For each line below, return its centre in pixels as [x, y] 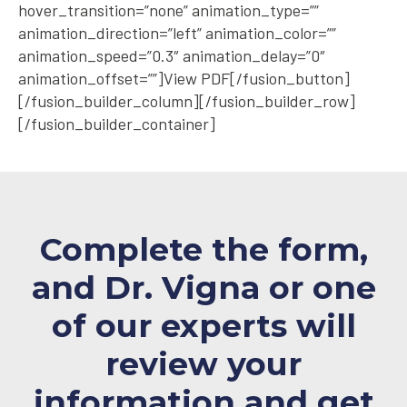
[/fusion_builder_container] [117, 124]
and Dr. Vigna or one [203, 288]
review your [203, 364]
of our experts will [203, 326]
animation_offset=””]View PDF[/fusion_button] [184, 79]
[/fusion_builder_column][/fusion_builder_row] [187, 101]
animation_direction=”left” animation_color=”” [177, 33]
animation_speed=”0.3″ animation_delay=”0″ [172, 56]
